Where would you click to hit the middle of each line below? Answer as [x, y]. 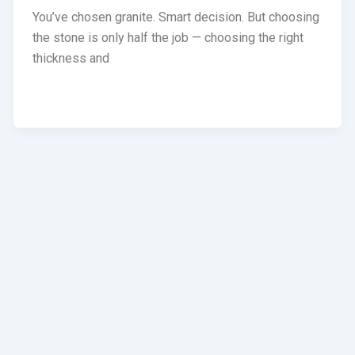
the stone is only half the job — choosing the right [168, 38]
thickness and [71, 59]
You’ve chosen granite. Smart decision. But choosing [176, 17]
